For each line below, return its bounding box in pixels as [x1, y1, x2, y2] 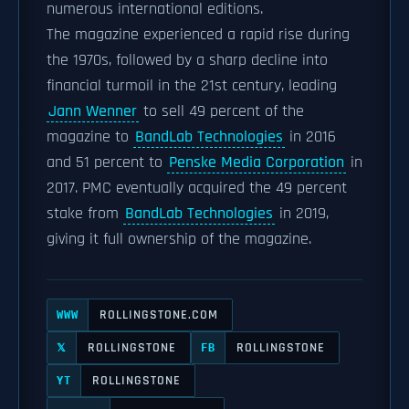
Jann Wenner [48, 101, 137, 121]
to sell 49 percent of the [139, 101, 304, 121]
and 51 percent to [47, 152, 167, 173]
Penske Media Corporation [169, 152, 344, 173]
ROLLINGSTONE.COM [100, 306, 218, 323]
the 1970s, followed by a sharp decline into [47, 50, 328, 70]
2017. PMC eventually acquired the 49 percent [47, 178, 347, 198]
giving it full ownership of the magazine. [47, 229, 311, 249]
